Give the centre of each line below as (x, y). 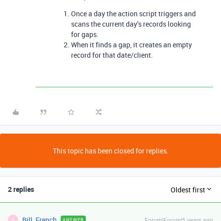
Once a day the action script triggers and (133, 14)
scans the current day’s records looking (131, 24)
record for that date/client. (112, 55)
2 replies (21, 189)
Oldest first (188, 189)
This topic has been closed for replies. (110, 151)
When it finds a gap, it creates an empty (131, 45)
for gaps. (85, 34)
